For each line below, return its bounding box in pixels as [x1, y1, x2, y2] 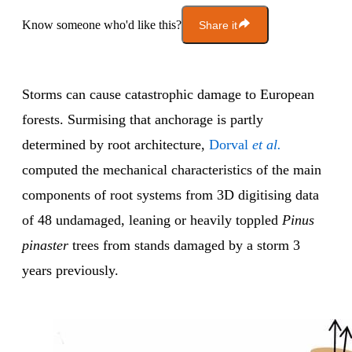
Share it [199, 18, 237, 31]
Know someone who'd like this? [22, 17, 181, 31]
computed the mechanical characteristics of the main [22, 162, 321, 178]
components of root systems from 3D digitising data [22, 187, 319, 203]
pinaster [22, 237, 68, 254]
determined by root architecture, [22, 137, 209, 153]
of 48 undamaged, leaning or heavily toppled [22, 212, 282, 229]
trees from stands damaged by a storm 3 [68, 237, 300, 254]
